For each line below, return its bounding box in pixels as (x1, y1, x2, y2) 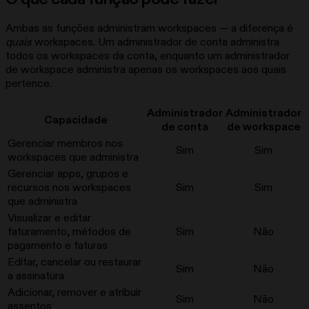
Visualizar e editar (8, 211, 91, 226)
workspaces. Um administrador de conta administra (32, 35, 279, 50)
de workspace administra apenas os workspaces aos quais (6, 63, 286, 77)
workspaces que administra (8, 150, 139, 165)
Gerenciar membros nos (8, 137, 123, 151)
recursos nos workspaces (8, 181, 131, 195)
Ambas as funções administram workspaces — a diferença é (6, 21, 293, 36)
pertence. (6, 77, 52, 91)
